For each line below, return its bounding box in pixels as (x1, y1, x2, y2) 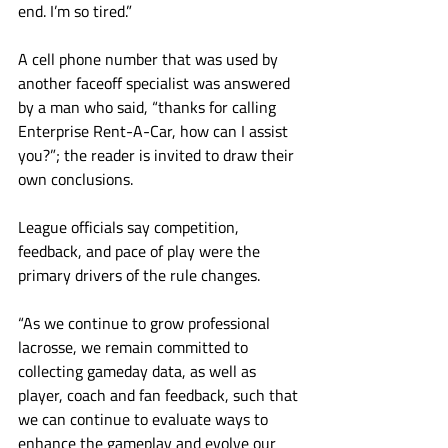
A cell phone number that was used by (18, 47, 282, 71)
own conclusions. (18, 167, 133, 191)
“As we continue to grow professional (18, 311, 274, 335)
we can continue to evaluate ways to (18, 407, 272, 431)
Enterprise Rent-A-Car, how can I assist (18, 119, 292, 143)
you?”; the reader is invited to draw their (18, 143, 298, 167)
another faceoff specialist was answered (18, 71, 294, 95)
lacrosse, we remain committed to (18, 335, 252, 359)
